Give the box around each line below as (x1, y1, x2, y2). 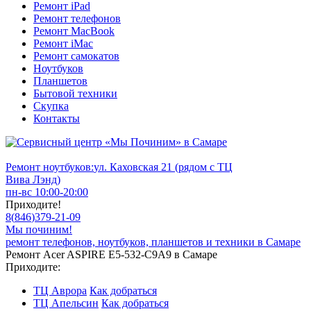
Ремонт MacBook (33, 25, 115, 37)
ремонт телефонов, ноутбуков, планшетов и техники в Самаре (6, 236, 301, 248)
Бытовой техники (33, 87, 117, 99)
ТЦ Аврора (33, 285, 87, 296)
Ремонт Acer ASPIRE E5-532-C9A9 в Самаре (6, 249, 217, 260)
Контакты (33, 112, 80, 124)
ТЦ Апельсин (33, 297, 99, 309)
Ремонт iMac (33, 37, 93, 49)
